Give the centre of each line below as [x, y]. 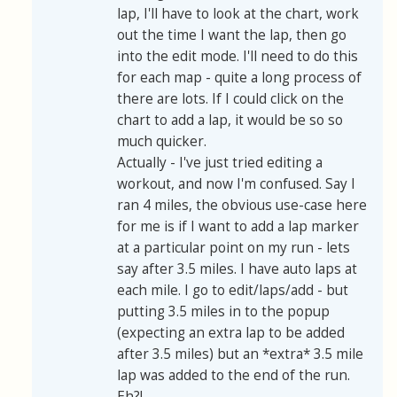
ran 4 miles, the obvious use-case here [242, 206]
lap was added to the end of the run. [234, 376]
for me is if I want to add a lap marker [238, 227]
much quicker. [162, 142]
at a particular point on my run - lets [234, 248]
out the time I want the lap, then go [232, 35]
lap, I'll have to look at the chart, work [238, 14]
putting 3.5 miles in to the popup [223, 312]
